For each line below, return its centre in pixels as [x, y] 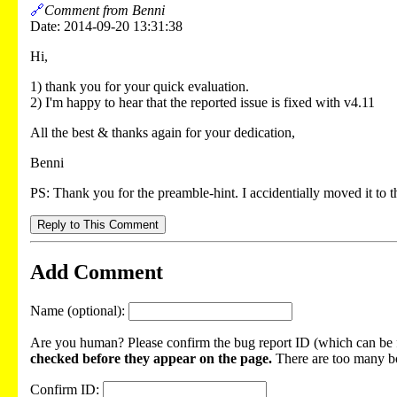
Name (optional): [79, 310]
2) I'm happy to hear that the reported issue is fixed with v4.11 [202, 103]
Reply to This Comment [98, 225]
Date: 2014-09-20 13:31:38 [106, 27]
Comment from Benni [105, 11]
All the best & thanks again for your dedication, [163, 133]
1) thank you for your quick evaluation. [140, 87]
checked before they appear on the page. [151, 358]
